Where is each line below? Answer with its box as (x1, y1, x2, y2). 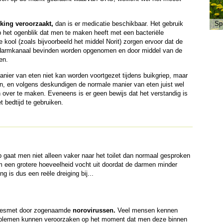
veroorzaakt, (15, 20, 53, 27)
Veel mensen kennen (115, 207, 178, 214)
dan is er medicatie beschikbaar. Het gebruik (53, 20, 183, 27)
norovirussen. (72, 207, 115, 214)
